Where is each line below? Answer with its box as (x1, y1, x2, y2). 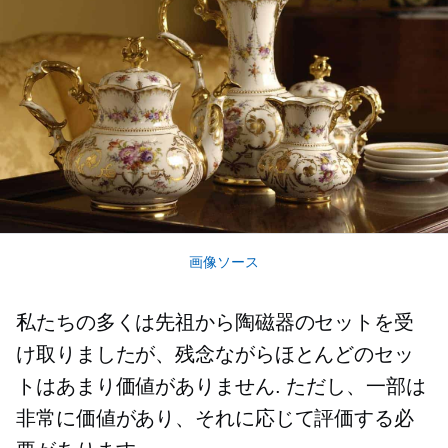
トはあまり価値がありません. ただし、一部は (16, 374, 426, 397)
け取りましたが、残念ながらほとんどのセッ (16, 342, 414, 365)
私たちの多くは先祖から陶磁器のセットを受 (16, 310, 414, 333)
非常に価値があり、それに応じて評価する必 (16, 406, 414, 429)
